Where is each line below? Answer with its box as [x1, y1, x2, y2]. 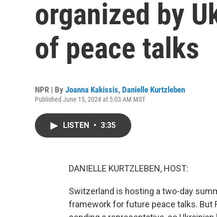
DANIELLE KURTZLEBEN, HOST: [69, 163, 188, 173]
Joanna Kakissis [65, 85, 118, 94]
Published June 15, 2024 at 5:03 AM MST [35, 95, 145, 103]
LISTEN [63, 121, 91, 130]
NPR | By [35, 85, 65, 94]
